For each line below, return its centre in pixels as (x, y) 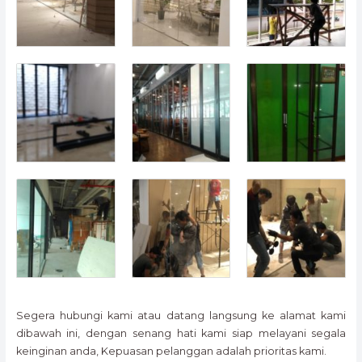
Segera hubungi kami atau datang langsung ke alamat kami (181, 315)
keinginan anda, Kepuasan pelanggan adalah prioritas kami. (171, 351)
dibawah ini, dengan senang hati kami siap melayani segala (181, 333)
